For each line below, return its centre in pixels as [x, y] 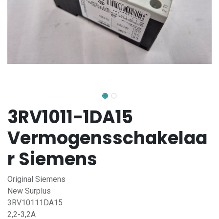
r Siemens [52, 159]
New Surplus [29, 191]
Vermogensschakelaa [107, 138]
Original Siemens [36, 179]
